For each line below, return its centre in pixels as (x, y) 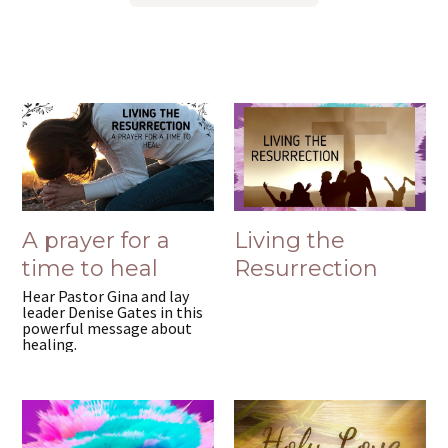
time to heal (90, 268)
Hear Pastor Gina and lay (106, 296)
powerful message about (107, 328)
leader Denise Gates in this (113, 312)
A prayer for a (96, 240)
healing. (50, 344)
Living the (290, 240)
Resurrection (306, 268)
